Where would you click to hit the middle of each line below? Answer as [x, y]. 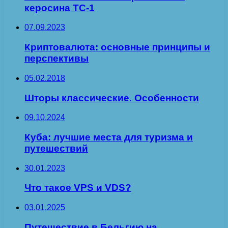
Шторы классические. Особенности [112, 98]
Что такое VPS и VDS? [78, 188]
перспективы [56, 59]
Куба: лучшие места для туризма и [109, 137]
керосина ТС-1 [60, 8]
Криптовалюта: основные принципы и [117, 47]
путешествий [56, 149]
